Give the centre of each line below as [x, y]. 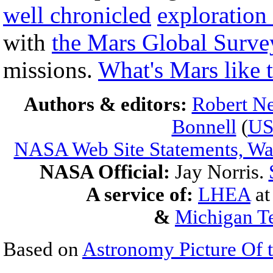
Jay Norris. [222, 172]
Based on [43, 249]
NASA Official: [107, 172]
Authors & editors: [108, 104]
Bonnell [204, 127]
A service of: [140, 194]
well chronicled [77, 15]
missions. [51, 70]
